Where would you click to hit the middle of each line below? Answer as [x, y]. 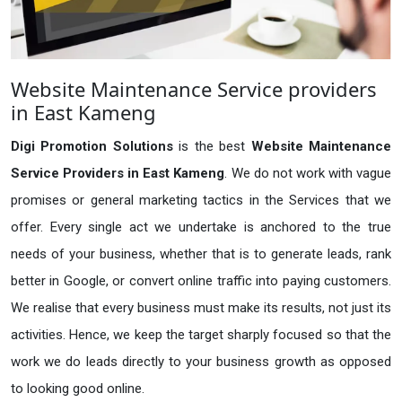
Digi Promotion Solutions [95, 147]
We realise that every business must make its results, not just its [201, 308]
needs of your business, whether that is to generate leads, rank [201, 254]
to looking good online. [78, 389]
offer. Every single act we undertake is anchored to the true [201, 227]
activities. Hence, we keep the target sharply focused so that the [201, 335]
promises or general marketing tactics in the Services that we [201, 201]
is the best [215, 147]
